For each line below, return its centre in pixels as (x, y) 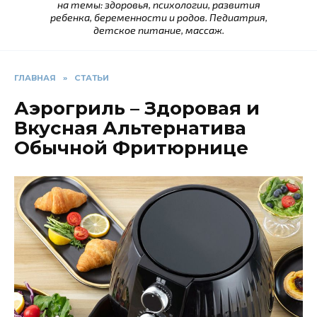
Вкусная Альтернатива (130, 128)
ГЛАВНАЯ (35, 78)
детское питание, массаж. (158, 30)
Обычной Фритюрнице (131, 148)
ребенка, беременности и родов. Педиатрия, (158, 18)
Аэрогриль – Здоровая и (137, 109)
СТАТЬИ (92, 78)
